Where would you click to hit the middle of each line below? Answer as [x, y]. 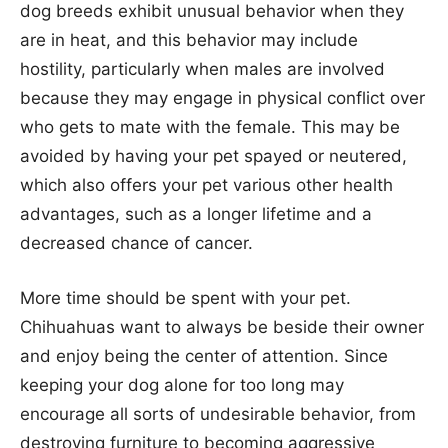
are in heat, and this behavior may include [189, 39]
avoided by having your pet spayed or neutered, [213, 155]
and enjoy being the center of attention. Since [204, 355]
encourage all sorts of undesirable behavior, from [218, 413]
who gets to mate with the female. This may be [210, 126]
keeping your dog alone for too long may [182, 384]
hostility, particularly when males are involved [202, 68]
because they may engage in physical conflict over [222, 97]
